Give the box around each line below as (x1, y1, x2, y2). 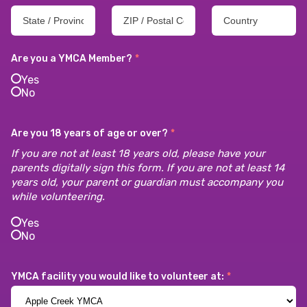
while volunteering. (11, 191, 105, 204)
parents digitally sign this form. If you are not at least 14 (11, 162, 284, 175)
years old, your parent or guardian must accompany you (11, 176, 283, 189)
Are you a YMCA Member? (11, 53, 132, 65)
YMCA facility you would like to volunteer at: (11, 271, 224, 283)
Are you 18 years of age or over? (11, 127, 168, 140)
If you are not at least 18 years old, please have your (11, 147, 265, 160)
